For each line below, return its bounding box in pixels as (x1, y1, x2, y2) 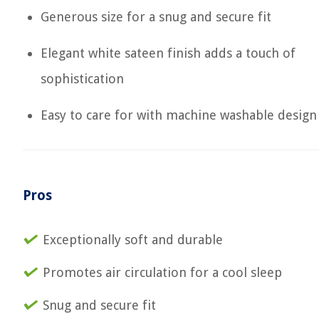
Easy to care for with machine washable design (41, 108, 317, 122)
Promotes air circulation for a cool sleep (43, 265, 282, 280)
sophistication (41, 71, 124, 86)
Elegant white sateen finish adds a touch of (41, 46, 296, 61)
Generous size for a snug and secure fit (41, 9, 271, 24)
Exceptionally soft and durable (43, 232, 223, 247)
